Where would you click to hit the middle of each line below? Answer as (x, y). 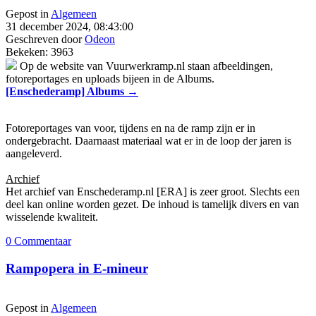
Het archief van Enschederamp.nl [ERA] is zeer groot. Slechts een (153, 191)
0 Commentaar (38, 241)
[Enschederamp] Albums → (72, 91)
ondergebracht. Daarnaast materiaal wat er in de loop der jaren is (148, 140)
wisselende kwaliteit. (52, 217)
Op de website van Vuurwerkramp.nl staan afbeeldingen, (145, 66)
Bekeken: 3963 (39, 51)
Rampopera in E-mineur (77, 268)
